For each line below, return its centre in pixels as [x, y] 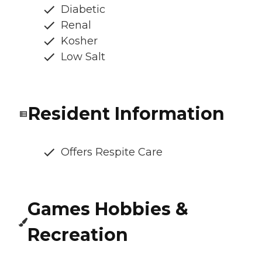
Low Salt [83, 57]
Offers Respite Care [112, 152]
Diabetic [83, 10]
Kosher [79, 41]
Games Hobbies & [108, 209]
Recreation [78, 235]
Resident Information [126, 114]
